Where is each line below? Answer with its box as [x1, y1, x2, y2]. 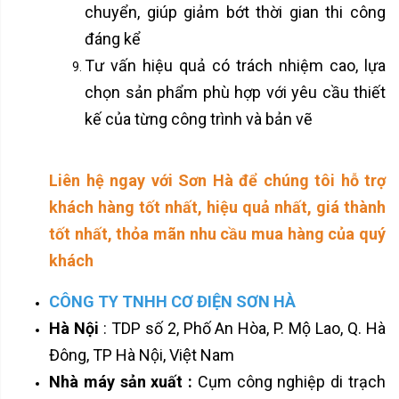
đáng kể [85, 28, 141, 48]
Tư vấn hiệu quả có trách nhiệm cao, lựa [85, 55, 386, 75]
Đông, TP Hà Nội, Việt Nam [49, 345, 234, 364]
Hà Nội [49, 318, 99, 338]
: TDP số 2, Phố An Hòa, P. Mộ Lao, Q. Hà [98, 318, 387, 338]
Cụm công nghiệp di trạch [192, 371, 387, 391]
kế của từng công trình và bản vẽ [85, 109, 313, 128]
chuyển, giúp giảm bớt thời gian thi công [85, 2, 386, 21]
